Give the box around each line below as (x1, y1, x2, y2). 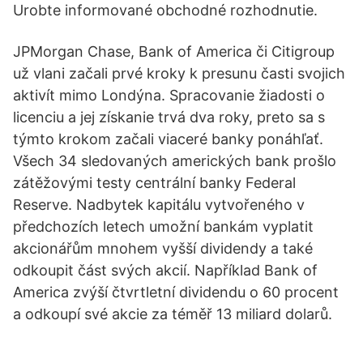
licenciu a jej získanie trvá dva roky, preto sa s (13, 109, 325, 126)
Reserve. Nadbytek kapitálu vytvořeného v (13, 196, 305, 213)
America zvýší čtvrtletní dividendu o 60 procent (13, 284, 339, 301)
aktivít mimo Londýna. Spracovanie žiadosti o (13, 87, 325, 104)
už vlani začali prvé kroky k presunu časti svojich (13, 65, 345, 82)
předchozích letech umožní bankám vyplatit (13, 218, 314, 235)
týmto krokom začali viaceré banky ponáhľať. (13, 130, 323, 147)
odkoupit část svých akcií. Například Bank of (13, 262, 318, 279)
